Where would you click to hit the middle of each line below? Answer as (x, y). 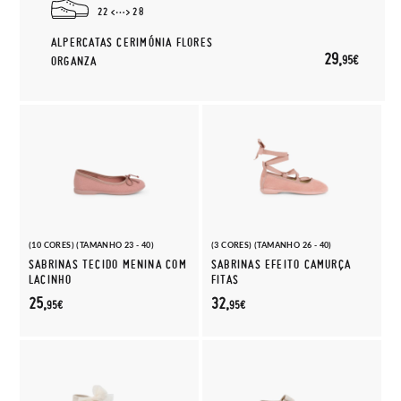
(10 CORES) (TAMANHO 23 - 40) (92, 245)
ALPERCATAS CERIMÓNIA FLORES (132, 43)
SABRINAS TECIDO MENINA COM (108, 264)
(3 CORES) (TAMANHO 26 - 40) (272, 245)
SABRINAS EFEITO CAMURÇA (282, 264)
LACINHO (51, 280)
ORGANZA (74, 61)
